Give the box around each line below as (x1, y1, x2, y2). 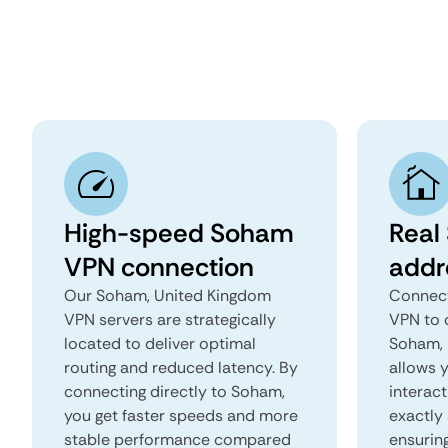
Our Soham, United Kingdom (64, 285, 271, 306)
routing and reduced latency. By (64, 357, 298, 378)
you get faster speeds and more (64, 405, 298, 426)
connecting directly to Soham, (64, 381, 285, 402)
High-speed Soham (64, 216, 293, 250)
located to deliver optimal (64, 333, 256, 354)
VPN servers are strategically (64, 309, 276, 330)
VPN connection (64, 250, 254, 284)
